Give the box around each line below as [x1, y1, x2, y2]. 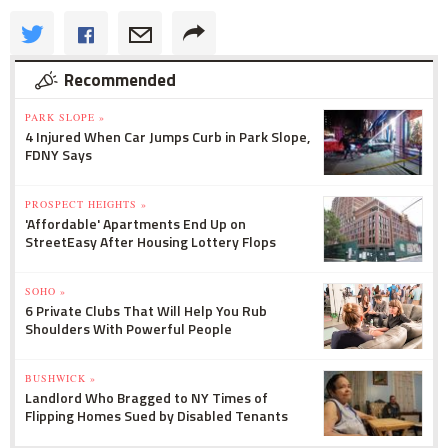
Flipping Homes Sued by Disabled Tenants [25, 405, 288, 427]
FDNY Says [25, 144, 92, 166]
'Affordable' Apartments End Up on [25, 213, 246, 235]
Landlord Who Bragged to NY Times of [25, 387, 268, 409]
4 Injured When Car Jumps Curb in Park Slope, [25, 126, 310, 148]
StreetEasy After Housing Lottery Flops [25, 231, 276, 253]
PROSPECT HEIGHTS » [25, 197, 147, 212]
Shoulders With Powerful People [25, 318, 232, 340]
